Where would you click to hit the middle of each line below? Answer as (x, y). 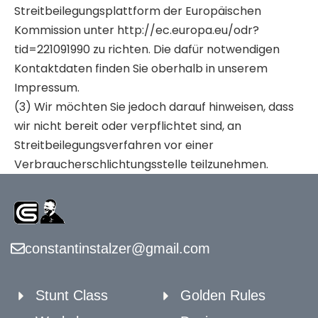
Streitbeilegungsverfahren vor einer (114, 145)
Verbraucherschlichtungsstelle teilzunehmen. (141, 164)
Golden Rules (223, 296)
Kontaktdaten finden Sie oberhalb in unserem (141, 68)
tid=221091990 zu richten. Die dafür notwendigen (147, 49)
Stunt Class (72, 296)
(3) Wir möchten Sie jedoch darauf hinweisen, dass (154, 106)
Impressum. (47, 87)
